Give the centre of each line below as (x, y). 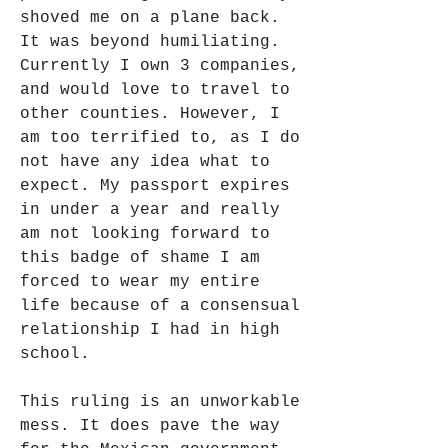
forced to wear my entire (140, 282)
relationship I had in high (150, 330)
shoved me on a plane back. (150, 18)
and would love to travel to (155, 90)
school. (55, 354)
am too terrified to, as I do (160, 138)
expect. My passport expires (155, 186)
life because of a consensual (160, 306)
